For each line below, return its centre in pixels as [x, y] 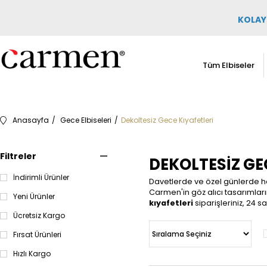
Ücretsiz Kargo [39, 215]
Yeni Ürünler [34, 196]
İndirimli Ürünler [41, 177]
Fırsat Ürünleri [37, 235]
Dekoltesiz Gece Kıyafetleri [167, 120]
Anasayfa [31, 120]
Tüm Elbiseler [228, 65]
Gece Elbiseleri [86, 120]
